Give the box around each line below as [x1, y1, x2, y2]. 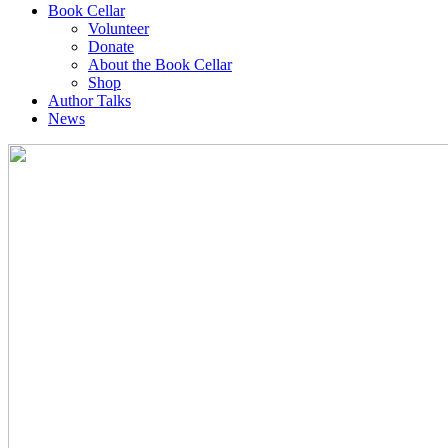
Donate [88, 37, 134, 55]
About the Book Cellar [88, 55, 232, 73]
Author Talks [48, 91, 131, 109]
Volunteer [88, 19, 149, 37]
